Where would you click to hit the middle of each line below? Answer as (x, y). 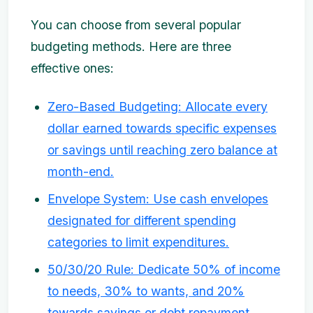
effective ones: (72, 68)
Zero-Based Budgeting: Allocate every (158, 106)
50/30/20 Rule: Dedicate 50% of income (164, 269)
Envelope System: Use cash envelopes (158, 198)
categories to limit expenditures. (138, 242)
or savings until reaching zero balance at (162, 150)
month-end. (81, 171)
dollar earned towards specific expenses (162, 128)
